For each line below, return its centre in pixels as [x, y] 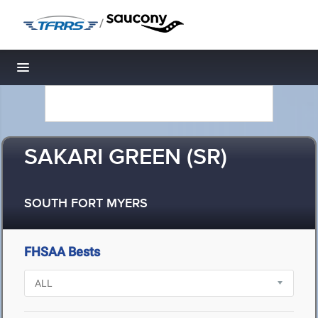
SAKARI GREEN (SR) [126, 158]
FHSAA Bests [62, 252]
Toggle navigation [71, 71]
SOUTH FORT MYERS [86, 204]
